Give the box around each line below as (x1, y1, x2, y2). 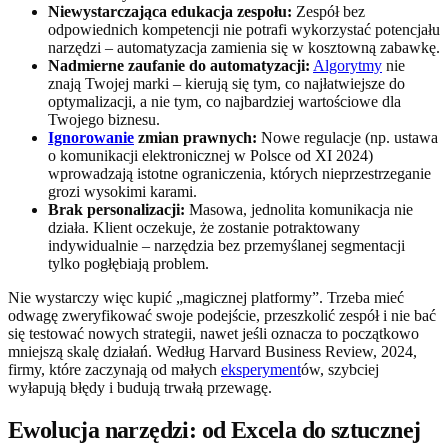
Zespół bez (292, 2, 365, 20)
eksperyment (221, 360, 301, 378)
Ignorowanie (48, 128, 134, 146)
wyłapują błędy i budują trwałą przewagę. (8, 378, 272, 396)
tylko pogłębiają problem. (48, 254, 209, 272)
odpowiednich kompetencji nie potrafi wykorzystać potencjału (48, 20, 440, 38)
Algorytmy (313, 56, 382, 74)
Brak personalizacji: (48, 200, 185, 218)
